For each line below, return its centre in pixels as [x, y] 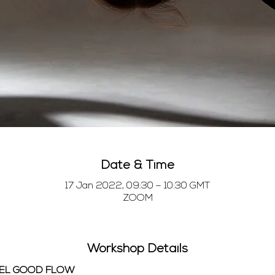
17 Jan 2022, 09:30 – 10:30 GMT [137, 186]
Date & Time [137, 165]
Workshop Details [137, 249]
